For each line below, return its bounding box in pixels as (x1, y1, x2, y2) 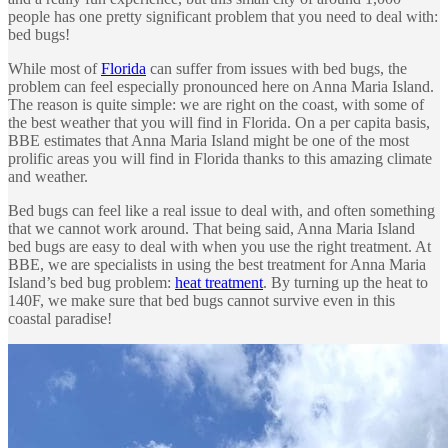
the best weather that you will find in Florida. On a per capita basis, (8, 114, 430, 132)
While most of (8, 60, 101, 78)
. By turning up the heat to (263, 274, 428, 292)
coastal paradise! (8, 310, 112, 328)
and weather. (8, 168, 88, 186)
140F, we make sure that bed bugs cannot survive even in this (8, 292, 395, 310)
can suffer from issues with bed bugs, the (146, 60, 407, 78)
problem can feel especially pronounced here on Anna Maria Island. (8, 78, 434, 96)
